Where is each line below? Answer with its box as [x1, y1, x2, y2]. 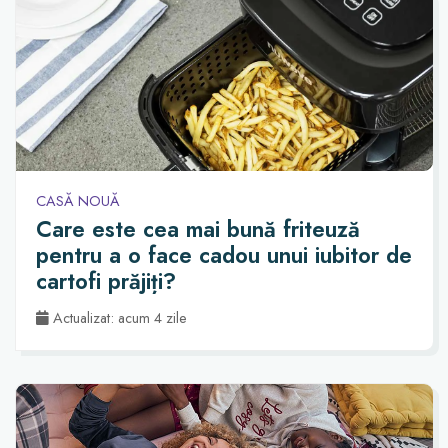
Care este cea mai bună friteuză [36, 213, 360, 246]
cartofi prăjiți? [36, 265, 176, 298]
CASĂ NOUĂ [36, 190, 120, 211]
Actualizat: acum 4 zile [49, 307, 187, 328]
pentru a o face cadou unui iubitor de [36, 239, 412, 272]
